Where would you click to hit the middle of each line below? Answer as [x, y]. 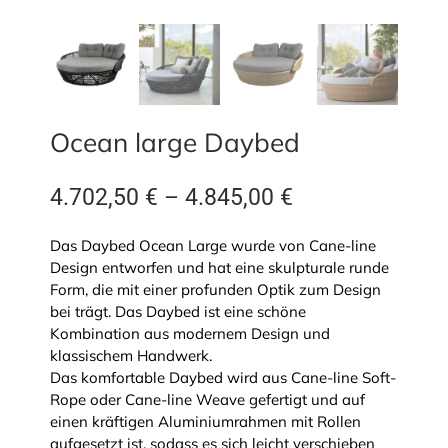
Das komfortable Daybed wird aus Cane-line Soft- [222, 377]
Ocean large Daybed [174, 142]
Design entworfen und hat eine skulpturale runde [219, 267]
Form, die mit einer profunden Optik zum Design [215, 289]
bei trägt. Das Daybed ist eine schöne [177, 311]
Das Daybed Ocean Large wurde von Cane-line [212, 245]
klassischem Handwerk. [130, 355]
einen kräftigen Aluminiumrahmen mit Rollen [205, 421]
